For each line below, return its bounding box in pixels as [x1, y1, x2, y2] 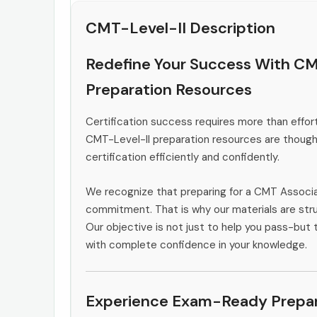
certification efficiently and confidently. [86, 149, 279, 164]
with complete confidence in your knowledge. [86, 237, 307, 252]
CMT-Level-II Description [86, 17, 275, 38]
